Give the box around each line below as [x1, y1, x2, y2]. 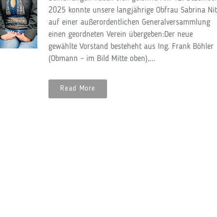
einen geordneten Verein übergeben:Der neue [48, 31, 193, 39]
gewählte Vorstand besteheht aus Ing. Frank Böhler [48, 43, 214, 51]
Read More [60, 85, 95, 93]
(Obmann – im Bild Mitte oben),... [48, 55, 155, 63]
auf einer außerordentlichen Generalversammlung [48, 18, 210, 27]
